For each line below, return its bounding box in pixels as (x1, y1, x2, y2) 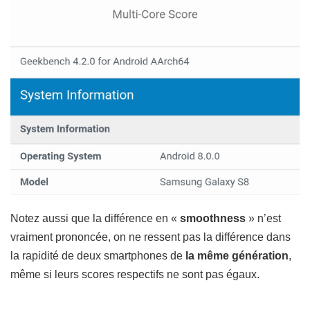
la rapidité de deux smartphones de (10, 249, 185, 262)
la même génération (185, 249, 289, 262)
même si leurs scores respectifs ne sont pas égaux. (10, 268, 259, 280)
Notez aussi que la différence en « (10, 212, 180, 224)
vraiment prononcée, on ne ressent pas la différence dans (10, 230, 291, 243)
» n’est (246, 212, 281, 224)
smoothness (180, 212, 246, 224)
